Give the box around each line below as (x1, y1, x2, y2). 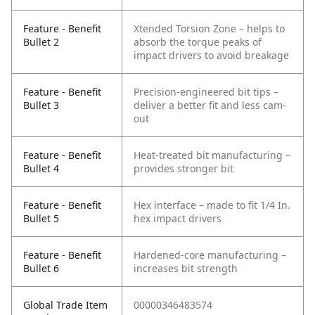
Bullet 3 (23, 98, 59, 112)
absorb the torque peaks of (134, 35, 262, 49)
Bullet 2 (23, 35, 59, 49)
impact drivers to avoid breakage (134, 49, 289, 63)
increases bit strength (134, 262, 238, 276)
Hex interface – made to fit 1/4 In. (134, 198, 290, 212)
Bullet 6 (23, 262, 59, 276)
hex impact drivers (134, 212, 221, 226)
